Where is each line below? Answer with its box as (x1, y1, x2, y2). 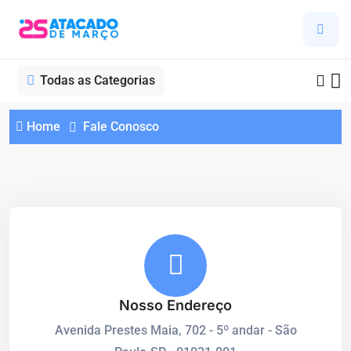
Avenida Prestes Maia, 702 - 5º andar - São (54, 323, 297, 338)
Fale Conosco (83, 119, 159, 134)
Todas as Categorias (40, 73, 155, 88)
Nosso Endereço (119, 297, 232, 313)
